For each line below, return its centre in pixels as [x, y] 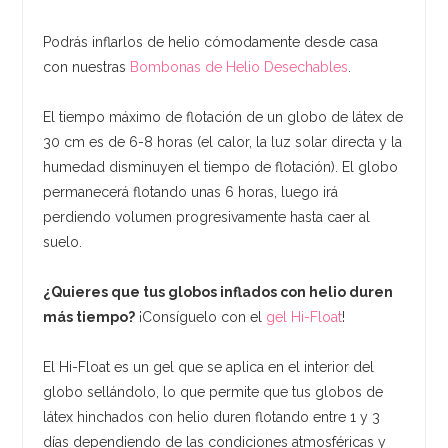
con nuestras [87, 66]
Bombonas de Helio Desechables [239, 66]
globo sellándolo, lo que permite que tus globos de [213, 391]
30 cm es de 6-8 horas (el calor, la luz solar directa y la [223, 141]
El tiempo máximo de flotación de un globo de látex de [223, 116]
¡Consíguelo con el [201, 316]
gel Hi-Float [304, 316]
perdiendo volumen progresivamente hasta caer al [207, 216]
